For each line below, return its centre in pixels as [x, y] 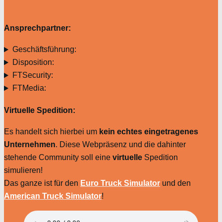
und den [175, 183]
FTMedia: [29, 88]
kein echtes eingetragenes [149, 131]
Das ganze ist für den [42, 183]
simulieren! [23, 170]
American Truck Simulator [53, 196]
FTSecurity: [32, 75]
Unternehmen [30, 144]
